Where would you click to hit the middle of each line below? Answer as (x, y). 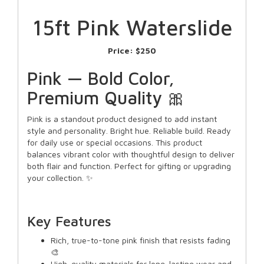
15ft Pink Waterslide (132, 27)
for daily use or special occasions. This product (115, 142)
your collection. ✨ (60, 178)
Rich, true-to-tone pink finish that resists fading (141, 240)
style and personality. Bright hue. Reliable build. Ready (129, 131)
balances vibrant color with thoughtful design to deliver (131, 154)
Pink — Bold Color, (101, 78)
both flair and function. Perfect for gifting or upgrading (129, 166)
